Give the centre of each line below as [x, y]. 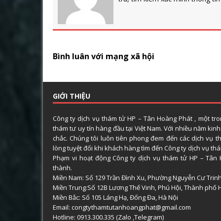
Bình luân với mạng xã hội [104, 56]
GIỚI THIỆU [72, 96]
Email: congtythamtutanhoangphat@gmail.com [122, 207]
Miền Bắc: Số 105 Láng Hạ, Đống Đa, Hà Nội [115, 197]
